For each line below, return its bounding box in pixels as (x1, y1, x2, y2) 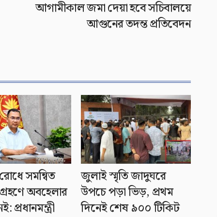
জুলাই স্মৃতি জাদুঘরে (81, 167, 166, 186)
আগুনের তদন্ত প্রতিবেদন (87, 15, 191, 34)
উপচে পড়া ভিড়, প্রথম (81, 183, 173, 201)
